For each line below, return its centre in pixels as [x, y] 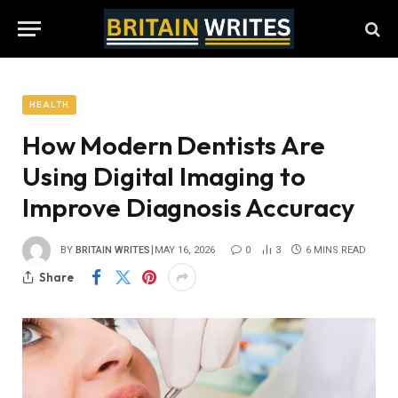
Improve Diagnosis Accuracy [189, 207]
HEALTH [49, 104]
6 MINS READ [336, 250]
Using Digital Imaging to [164, 176]
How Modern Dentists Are [174, 145]
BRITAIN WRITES [113, 250]
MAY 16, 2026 [185, 250]
